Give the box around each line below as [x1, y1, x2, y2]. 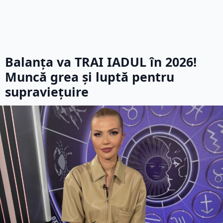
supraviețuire [5, 83, 89, 100]
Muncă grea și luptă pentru [5, 68, 174, 85]
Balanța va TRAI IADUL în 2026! [5, 53, 197, 70]
